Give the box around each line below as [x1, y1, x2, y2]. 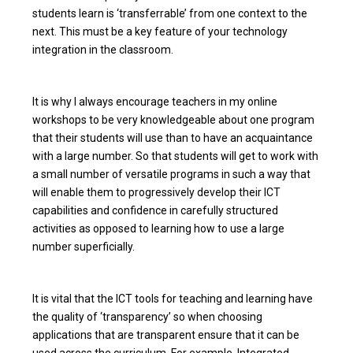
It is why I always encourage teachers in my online [32, 95, 278, 108]
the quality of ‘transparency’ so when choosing [32, 310, 263, 323]
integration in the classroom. [32, 43, 174, 56]
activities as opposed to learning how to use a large [32, 221, 285, 235]
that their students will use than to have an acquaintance [32, 131, 314, 144]
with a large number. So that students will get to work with [32, 149, 319, 162]
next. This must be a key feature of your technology [32, 24, 288, 38]
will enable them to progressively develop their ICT [32, 185, 281, 199]
